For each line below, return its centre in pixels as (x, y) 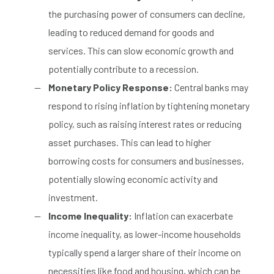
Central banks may (210, 87)
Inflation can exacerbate (183, 215)
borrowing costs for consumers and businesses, (146, 160)
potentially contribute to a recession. (124, 68)
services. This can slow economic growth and (141, 50)
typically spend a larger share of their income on (145, 252)
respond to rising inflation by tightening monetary (149, 105)
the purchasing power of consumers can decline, (147, 13)
